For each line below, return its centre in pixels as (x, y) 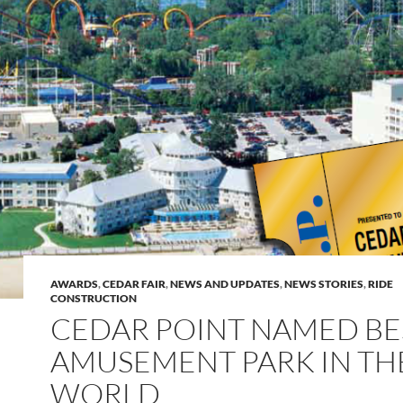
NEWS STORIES (324, 284)
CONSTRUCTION (94, 298)
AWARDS (74, 284)
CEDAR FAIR (134, 284)
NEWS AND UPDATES (225, 284)
